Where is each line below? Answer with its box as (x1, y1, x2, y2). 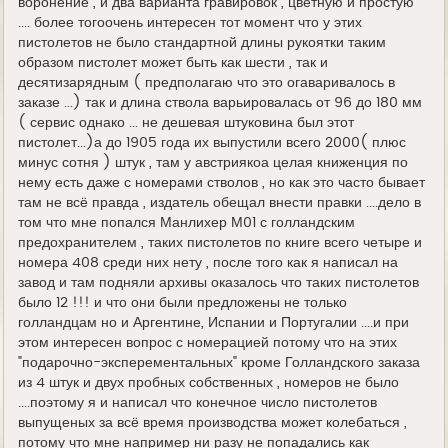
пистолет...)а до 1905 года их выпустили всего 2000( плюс (18, 136, 407, 151)
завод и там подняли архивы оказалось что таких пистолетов (18, 276, 420, 291)
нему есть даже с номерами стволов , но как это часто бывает (18, 176, 426, 191)
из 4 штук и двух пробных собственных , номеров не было (18, 376, 400, 391)
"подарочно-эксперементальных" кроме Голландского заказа (18, 356, 421, 371)
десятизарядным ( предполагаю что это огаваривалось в (18, 76, 396, 91)
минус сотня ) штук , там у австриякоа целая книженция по (18, 156, 409, 171)
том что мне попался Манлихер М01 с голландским (18, 216, 356, 231)
